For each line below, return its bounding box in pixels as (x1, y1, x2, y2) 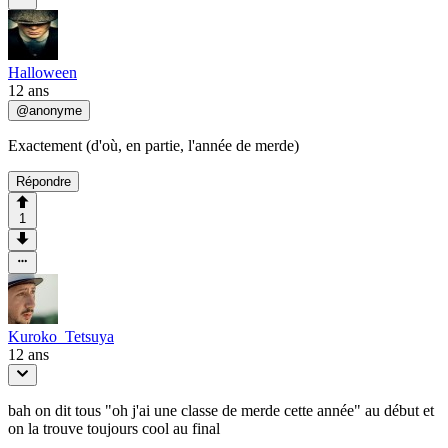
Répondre (16, 173, 71, 189)
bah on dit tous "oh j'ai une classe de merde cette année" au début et (8, 401, 434, 419)
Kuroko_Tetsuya (8, 327, 114, 345)
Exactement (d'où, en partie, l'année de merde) (8, 136, 299, 154)
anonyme (29, 102, 82, 118)
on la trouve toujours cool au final (8, 419, 220, 437)
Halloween (8, 63, 77, 81)
